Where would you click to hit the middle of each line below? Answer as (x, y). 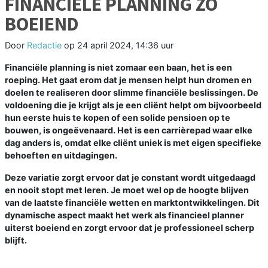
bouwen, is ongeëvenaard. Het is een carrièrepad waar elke (129, 130)
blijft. (16, 240)
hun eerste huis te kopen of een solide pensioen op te (118, 118)
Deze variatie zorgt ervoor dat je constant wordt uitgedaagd (130, 178)
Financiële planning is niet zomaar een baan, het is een (118, 68)
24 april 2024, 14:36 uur (125, 45)
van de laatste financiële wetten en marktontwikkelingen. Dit (132, 203)
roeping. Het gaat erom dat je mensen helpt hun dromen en (128, 80)
